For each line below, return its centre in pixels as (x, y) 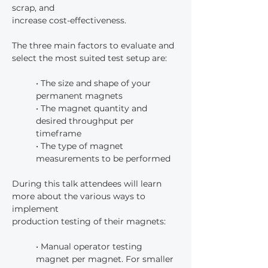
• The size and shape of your (95, 83)
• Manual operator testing (90, 246)
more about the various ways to (80, 196)
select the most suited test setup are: (89, 58)
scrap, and (33, 8)
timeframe (59, 133)
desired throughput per (86, 121)
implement (35, 209)
